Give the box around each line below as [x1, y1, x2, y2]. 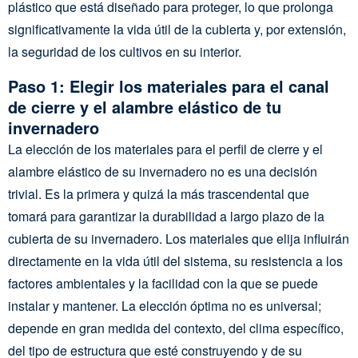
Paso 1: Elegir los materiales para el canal [8, 74, 329, 97]
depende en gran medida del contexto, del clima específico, [8, 319, 344, 337]
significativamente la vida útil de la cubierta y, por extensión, [8, 20, 346, 38]
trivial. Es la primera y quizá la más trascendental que [8, 185, 309, 203]
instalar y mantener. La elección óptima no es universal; [8, 296, 321, 315]
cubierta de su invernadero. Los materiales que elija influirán [8, 229, 349, 248]
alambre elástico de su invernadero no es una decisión [8, 162, 317, 181]
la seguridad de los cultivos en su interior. [8, 42, 241, 61]
